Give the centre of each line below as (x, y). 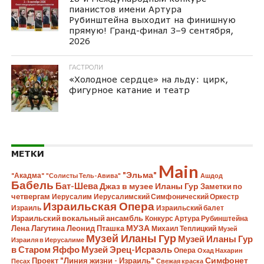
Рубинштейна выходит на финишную (153, 20)
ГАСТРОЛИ (86, 68)
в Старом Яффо (45, 250)
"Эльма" (139, 175)
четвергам (30, 197)
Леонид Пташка (95, 228)
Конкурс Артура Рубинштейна (196, 218)
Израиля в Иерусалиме (47, 240)
